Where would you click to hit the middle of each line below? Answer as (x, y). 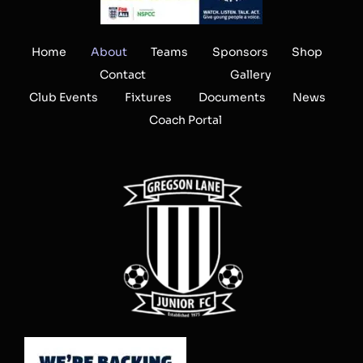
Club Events (64, 98)
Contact (123, 75)
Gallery (250, 75)
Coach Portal (186, 120)
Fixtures (149, 98)
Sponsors (240, 52)
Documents (232, 98)
